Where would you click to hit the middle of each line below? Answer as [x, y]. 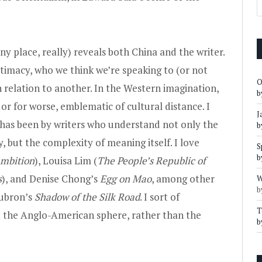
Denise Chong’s [65, 178]
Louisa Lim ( [70, 160]
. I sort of [160, 196]
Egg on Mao [126, 178]
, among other [183, 178]
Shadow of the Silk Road [87, 196]
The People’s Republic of [151, 160]
